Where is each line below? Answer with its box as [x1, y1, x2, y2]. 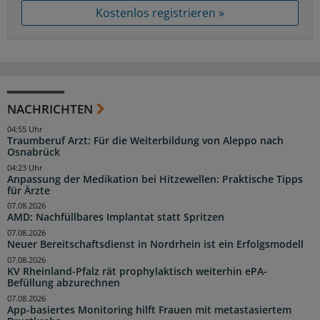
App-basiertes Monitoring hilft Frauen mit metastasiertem [7, 303, 291, 316]
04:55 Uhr [7, 124, 43, 134]
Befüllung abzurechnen [7, 276, 120, 289]
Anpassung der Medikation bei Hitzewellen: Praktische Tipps [7, 172, 303, 186]
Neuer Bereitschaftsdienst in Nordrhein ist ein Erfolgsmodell [7, 238, 304, 251]
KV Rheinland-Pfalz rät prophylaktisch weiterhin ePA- [7, 264, 267, 278]
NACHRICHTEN [7, 100, 93, 117]
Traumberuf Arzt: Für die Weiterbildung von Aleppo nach [7, 134, 284, 147]
